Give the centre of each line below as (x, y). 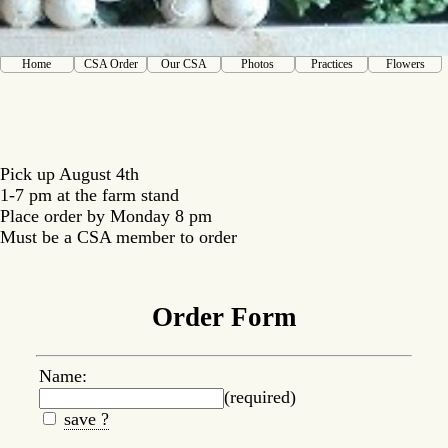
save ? (86, 419)
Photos (258, 63)
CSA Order (110, 63)
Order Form (224, 316)
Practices (331, 63)
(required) (260, 397)
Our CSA (184, 63)
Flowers (405, 63)
